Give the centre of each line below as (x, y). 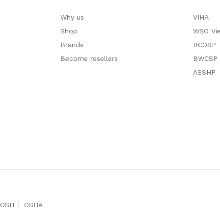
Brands (72, 44)
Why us (72, 17)
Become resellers (89, 58)
